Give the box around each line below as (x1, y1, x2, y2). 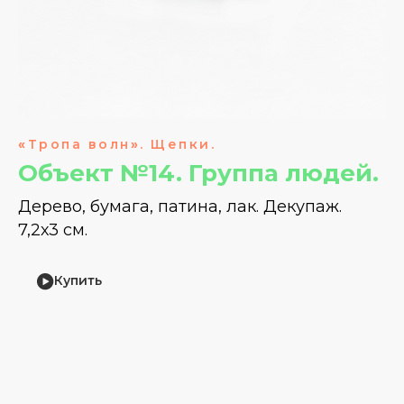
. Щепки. (140, 135, 216, 152)
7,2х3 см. (18, 219, 87, 240)
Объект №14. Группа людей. (18, 158, 379, 188)
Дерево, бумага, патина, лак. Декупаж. (18, 196, 342, 216)
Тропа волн (27, 135, 131, 152)
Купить (53, 272, 102, 289)
